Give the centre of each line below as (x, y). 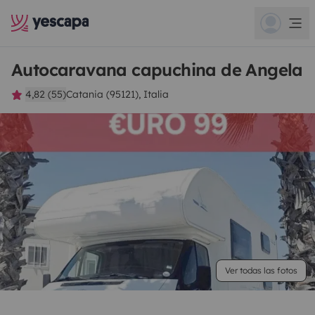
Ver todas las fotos (261, 270)
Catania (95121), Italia (117, 94)
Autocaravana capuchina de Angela (157, 70)
